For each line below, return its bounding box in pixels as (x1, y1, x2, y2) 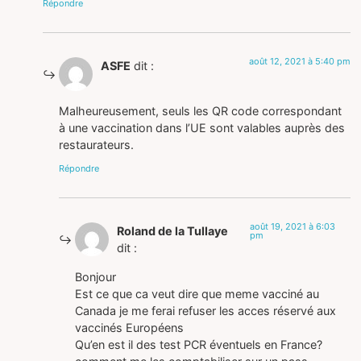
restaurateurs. (59, 137, 135, 151)
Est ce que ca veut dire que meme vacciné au (75, 286, 320, 301)
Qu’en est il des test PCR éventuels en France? (75, 337, 323, 351)
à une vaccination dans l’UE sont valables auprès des (59, 120, 346, 135)
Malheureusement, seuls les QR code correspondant (59, 103, 342, 118)
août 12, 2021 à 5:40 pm (248, 55, 351, 67)
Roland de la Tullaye (117, 224, 229, 239)
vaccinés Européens (75, 320, 185, 334)
